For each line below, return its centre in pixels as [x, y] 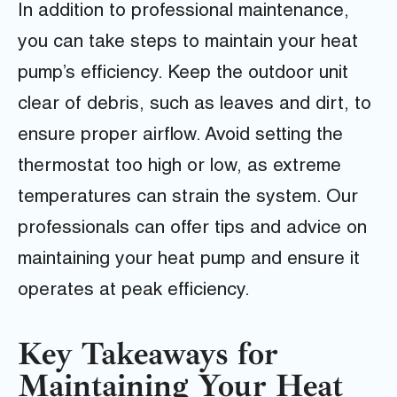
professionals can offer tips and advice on [192, 229]
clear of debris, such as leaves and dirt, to [195, 105]
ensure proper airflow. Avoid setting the [180, 136]
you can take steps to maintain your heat [188, 43]
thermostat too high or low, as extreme [179, 167]
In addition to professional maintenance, [183, 12]
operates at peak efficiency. [134, 291]
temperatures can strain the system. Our [188, 198]
